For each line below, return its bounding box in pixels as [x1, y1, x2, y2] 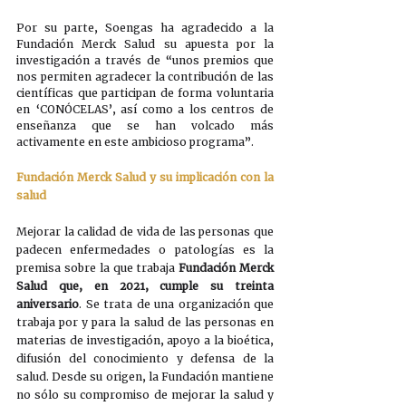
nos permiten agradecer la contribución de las [16, 69, 274, 83]
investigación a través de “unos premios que [16, 53, 274, 67]
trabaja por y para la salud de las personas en [16, 314, 274, 329]
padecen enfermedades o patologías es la [16, 242, 274, 256]
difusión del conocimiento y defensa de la [16, 351, 274, 365]
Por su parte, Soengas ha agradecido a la [16, 20, 274, 34]
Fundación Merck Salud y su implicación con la [16, 169, 274, 184]
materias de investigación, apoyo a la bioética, [16, 333, 274, 347]
